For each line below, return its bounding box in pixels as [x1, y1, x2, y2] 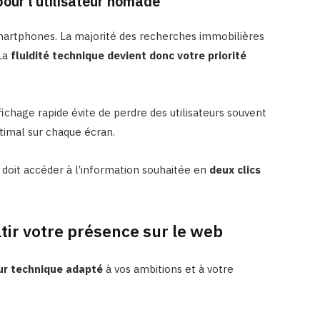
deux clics [209, 163, 261, 177]
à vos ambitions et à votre [102, 261, 234, 276]
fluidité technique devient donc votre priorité [10, 49, 246, 63]
